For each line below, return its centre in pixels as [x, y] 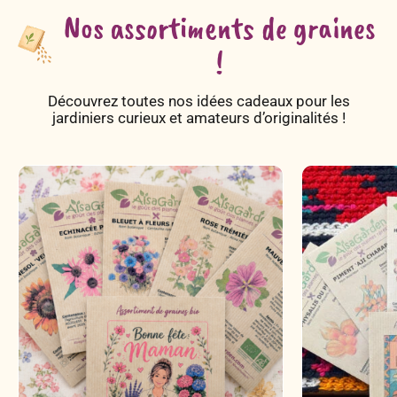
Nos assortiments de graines [220, 27]
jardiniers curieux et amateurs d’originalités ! [198, 117]
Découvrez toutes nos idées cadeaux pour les [198, 101]
